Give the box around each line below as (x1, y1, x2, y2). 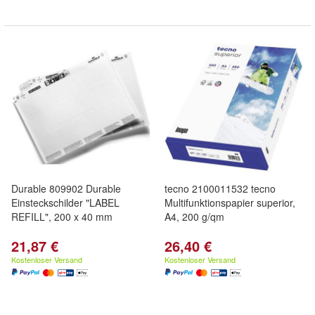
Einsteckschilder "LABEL (11, 195, 120, 210)
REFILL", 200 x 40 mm (11, 210, 112, 224)
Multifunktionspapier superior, (165, 195, 295, 210)
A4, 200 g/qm (165, 210, 224, 224)
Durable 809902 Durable (11, 181, 121, 195)
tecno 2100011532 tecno (165, 181, 276, 195)
